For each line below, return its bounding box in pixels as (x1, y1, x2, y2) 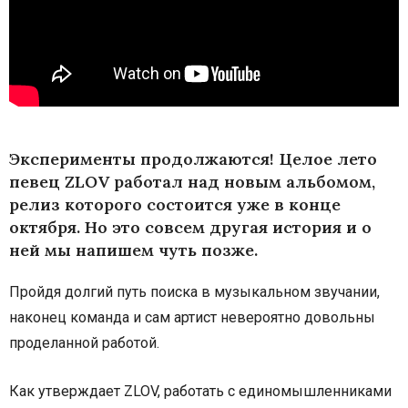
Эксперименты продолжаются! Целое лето (9, 148, 377, 169)
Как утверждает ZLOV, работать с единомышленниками (9, 382, 392, 400)
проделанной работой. (9, 333, 159, 352)
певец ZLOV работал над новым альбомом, (9, 170, 375, 192)
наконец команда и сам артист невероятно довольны (9, 308, 375, 326)
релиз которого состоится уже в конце (9, 193, 341, 215)
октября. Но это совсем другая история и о (9, 216, 372, 238)
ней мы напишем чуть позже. (9, 239, 258, 260)
